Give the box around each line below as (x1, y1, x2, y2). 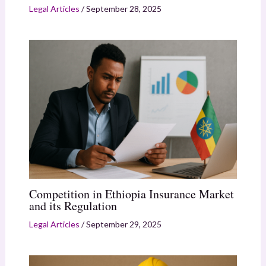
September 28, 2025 (85, 3, 161, 14)
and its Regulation (28, 197, 117, 214)
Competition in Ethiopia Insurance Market (28, 185, 234, 202)
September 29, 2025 (85, 218, 161, 229)
